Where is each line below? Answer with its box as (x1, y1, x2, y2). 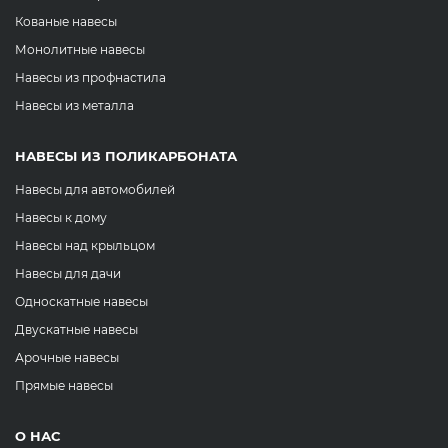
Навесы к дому (15, 210, 107, 225)
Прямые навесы (15, 378, 113, 393)
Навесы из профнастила (15, 70, 166, 85)
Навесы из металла (15, 98, 134, 113)
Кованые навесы (15, 14, 117, 29)
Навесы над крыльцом (15, 238, 155, 253)
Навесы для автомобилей (15, 182, 175, 197)
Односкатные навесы (15, 294, 148, 309)
